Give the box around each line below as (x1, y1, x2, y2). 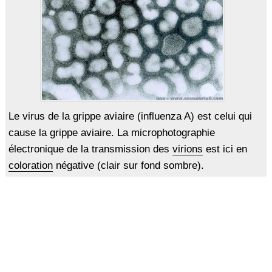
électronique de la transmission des (8, 143, 172, 155)
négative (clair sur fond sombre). (52, 160, 204, 172)
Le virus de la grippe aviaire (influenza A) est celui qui (8, 110, 252, 123)
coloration (8, 160, 53, 172)
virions (172, 143, 203, 155)
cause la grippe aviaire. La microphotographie (8, 127, 215, 139)
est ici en (202, 143, 247, 155)
